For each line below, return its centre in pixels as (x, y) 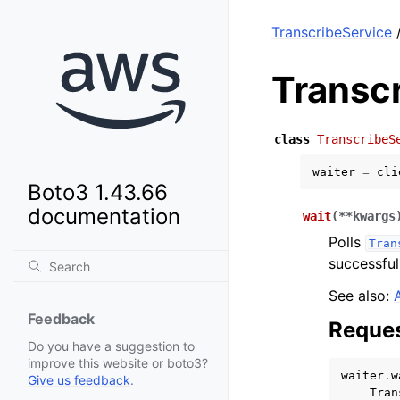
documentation (104, 217)
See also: (361, 296)
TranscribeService (332, 32)
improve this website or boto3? (118, 363)
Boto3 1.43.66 (98, 193)
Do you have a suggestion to (111, 346)
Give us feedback (79, 380)
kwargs (374, 216)
